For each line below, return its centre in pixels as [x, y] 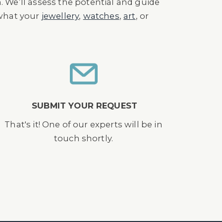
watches [101, 16]
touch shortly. [83, 138]
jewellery [60, 16]
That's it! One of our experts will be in [83, 124]
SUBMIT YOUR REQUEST [85, 106]
